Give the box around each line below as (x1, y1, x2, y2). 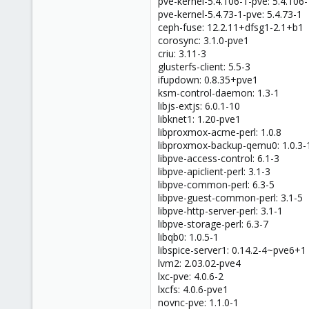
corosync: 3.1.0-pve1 (158, 33, 249, 47)
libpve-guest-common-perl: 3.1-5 (158, 190, 303, 204)
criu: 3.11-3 (158, 46, 206, 60)
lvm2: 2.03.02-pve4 (158, 256, 241, 270)
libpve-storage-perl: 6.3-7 (158, 217, 268, 230)
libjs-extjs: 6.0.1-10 (158, 99, 240, 112)
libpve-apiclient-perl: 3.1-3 (158, 164, 270, 178)
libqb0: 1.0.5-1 (158, 230, 219, 243)
